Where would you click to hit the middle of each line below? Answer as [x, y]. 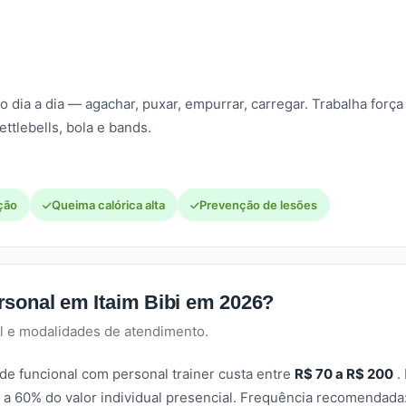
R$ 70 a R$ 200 [344, 374]
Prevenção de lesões [258, 205]
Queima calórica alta [108, 205]
